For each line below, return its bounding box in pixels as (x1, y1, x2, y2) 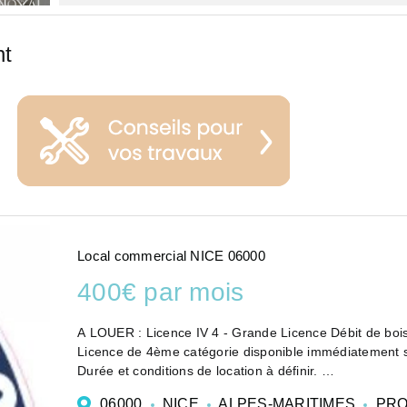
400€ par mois (77, 278, 244, 307)
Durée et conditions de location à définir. (77, 363, 322, 379)
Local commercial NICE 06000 (77, 248, 265, 264)
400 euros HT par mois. (77, 382, 223, 398)
